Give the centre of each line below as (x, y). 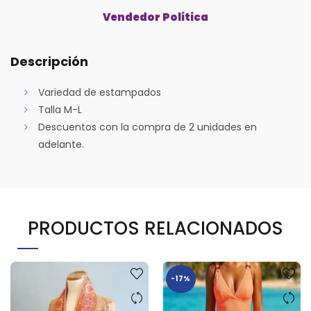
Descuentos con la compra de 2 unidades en (148, 127)
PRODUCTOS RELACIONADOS (155, 229)
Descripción (49, 62)
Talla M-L (60, 110)
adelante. (61, 145)
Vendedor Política (155, 17)
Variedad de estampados (100, 93)
